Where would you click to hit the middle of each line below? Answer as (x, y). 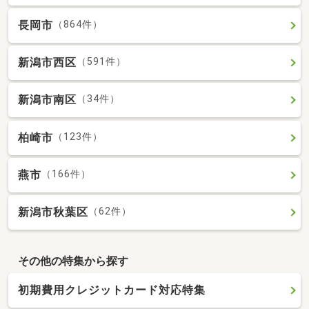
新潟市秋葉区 (53, 212)
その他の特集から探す (73, 261)
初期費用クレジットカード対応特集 (112, 290)
